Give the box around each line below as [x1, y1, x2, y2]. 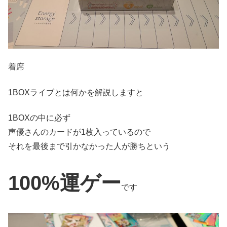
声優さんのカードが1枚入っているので [8, 127, 150, 136]
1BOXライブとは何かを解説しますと [8, 88, 143, 97]
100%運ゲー [8, 172, 121, 195]
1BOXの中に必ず [8, 113, 70, 122]
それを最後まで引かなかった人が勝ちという [8, 141, 170, 150]
